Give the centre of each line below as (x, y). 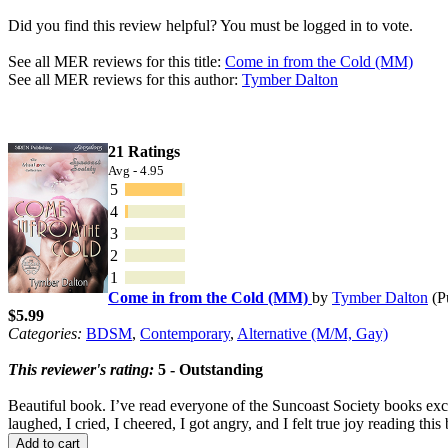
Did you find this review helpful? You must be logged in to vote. (210, 25)
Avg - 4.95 (136, 170)
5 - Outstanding (208, 369)
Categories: (45, 333)
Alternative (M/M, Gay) (312, 333)
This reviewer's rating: (81, 369)
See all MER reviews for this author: (125, 79)
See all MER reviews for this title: (116, 61)
